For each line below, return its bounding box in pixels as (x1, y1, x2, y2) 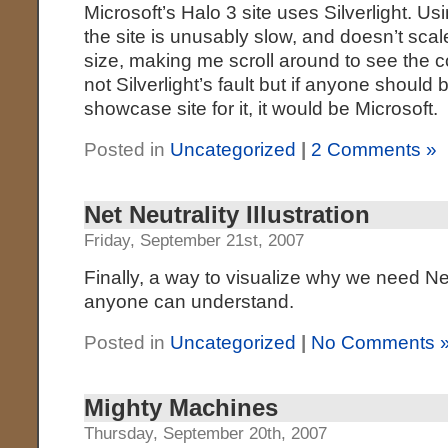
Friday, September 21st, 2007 (84, 231, 305, 250)
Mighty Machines (84, 394, 279, 421)
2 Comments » (311, 139, 438, 160)
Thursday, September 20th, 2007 (84, 424, 328, 443)
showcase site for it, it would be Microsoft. (84, 98, 439, 119)
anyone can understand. (84, 291, 295, 312)
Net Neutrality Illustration (84, 201, 371, 228)
